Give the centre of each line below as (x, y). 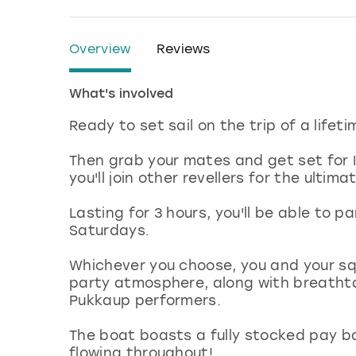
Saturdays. (112, 230)
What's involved (121, 94)
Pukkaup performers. (147, 300)
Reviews (183, 48)
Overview (100, 48)
